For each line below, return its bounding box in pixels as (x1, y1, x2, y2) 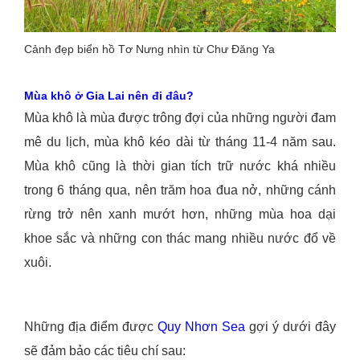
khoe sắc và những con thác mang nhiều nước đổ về (24, 231, 336, 246)
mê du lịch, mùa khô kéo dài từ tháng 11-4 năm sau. (24, 135, 336, 149)
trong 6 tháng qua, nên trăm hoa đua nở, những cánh (24, 183, 336, 198)
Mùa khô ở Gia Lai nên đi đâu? (24, 89, 194, 103)
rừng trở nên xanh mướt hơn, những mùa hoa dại (24, 207, 336, 222)
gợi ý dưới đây (245, 320, 336, 334)
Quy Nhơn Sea (157, 320, 245, 334)
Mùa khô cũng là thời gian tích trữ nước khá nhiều (24, 159, 336, 174)
